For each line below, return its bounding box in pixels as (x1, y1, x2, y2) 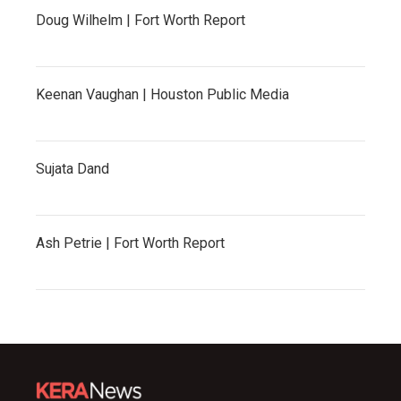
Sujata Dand (36, 159, 109, 177)
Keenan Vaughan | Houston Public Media (36, 85, 289, 103)
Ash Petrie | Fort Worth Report (36, 234, 225, 252)
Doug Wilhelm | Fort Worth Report (36, 11, 245, 29)
